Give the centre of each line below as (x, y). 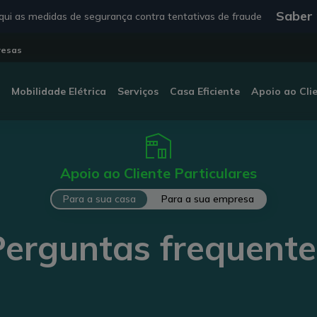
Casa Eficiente (204, 91)
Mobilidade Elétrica (58, 91)
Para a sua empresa (208, 199)
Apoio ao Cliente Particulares (158, 173)
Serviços (138, 91)
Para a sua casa (99, 199)
